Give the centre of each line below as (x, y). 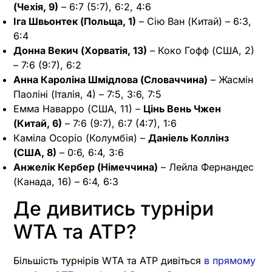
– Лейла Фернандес (206, 167)
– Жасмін (230, 79)
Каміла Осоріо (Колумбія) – (81, 138)
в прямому (230, 260)
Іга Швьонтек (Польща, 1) (75, 21)
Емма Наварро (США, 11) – (78, 108)
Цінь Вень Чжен (182, 108)
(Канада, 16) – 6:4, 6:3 (66, 181)
